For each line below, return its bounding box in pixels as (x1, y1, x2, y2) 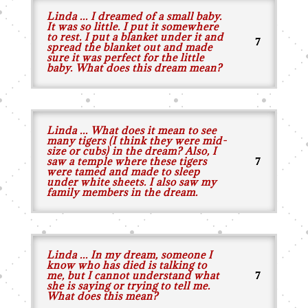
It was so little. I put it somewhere (46, 20, 219, 33)
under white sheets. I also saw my (46, 175, 217, 188)
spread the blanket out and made (46, 41, 212, 54)
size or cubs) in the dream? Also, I (46, 144, 217, 157)
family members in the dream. (46, 186, 198, 199)
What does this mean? (46, 289, 158, 302)
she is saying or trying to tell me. (46, 279, 210, 292)
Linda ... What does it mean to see (46, 124, 217, 137)
